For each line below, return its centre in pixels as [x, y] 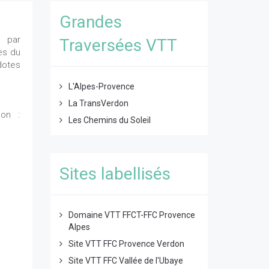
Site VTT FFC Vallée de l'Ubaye [125, 261]
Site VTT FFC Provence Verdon [126, 244]
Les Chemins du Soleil [109, 120]
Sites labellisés [115, 174]
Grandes [90, 22]
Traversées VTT [118, 45]
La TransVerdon [98, 103]
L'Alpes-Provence [101, 86]
